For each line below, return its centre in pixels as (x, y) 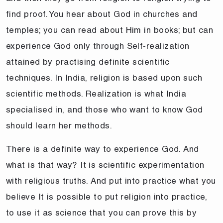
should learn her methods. (59, 125)
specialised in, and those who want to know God (105, 109)
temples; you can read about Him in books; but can (110, 30)
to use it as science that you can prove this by (102, 212)
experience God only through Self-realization (98, 46)
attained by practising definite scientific (88, 61)
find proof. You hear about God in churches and (102, 14)
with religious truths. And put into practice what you (111, 180)
